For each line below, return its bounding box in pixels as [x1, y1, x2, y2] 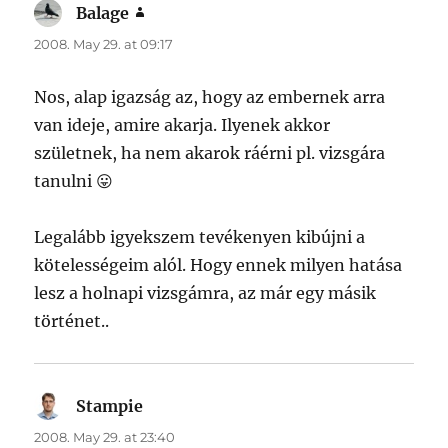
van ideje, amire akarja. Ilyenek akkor [34, 115, 331, 136]
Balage [76, 3, 130, 24]
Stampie [76, 396, 144, 417]
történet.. [34, 311, 110, 332]
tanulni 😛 [34, 171, 114, 192]
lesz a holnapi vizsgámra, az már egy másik [34, 283, 377, 304]
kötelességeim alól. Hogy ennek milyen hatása [34, 255, 403, 276]
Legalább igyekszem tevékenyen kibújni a [34, 227, 366, 248]
